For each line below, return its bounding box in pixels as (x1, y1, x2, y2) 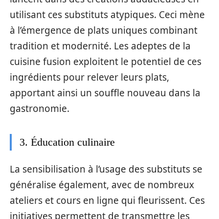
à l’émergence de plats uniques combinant (10, 23, 197, 37)
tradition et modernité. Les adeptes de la (10, 39, 191, 52)
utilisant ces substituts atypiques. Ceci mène (10, 8, 205, 21)
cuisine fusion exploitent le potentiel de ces (10, 55, 201, 68)
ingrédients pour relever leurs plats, (10, 70, 169, 84)
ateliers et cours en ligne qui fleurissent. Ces (10, 194, 205, 207)
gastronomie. (10, 102, 69, 115)
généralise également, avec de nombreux (10, 178, 194, 191)
